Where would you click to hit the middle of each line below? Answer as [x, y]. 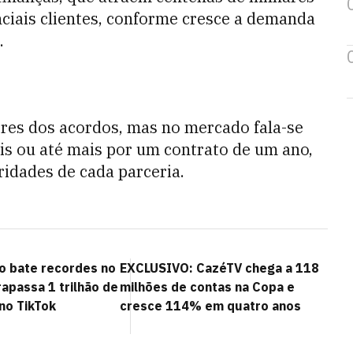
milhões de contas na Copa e [207, 287]
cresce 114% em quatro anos [210, 306]
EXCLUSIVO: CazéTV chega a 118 [219, 268]
